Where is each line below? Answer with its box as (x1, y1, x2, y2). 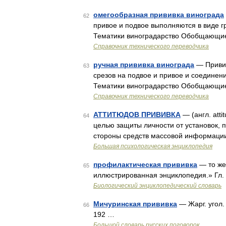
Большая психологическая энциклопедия (93, 143, 212, 150)
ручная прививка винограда (93, 61, 194, 69)
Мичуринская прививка (93, 200, 177, 208)
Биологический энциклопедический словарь (93, 182, 221, 189)
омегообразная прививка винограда (93, 11, 224, 19)
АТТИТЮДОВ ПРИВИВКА (93, 110, 181, 119)
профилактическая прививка (93, 160, 197, 168)
